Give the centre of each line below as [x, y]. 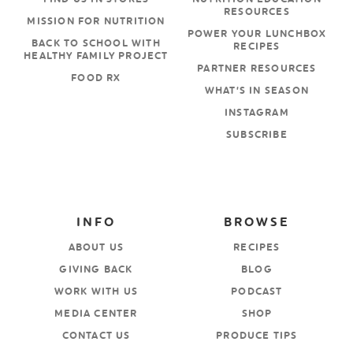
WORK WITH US [96, 291]
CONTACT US [96, 335]
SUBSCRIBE [257, 134]
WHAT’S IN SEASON [257, 90]
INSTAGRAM [257, 112]
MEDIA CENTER [96, 313]
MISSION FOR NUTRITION [96, 21]
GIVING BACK [96, 269]
